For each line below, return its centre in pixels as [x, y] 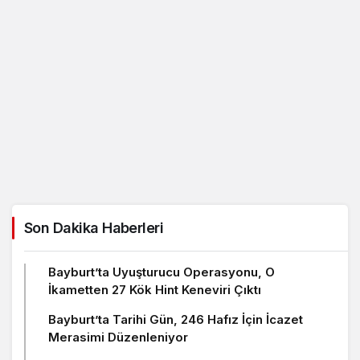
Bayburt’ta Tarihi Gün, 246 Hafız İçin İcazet [176, 320]
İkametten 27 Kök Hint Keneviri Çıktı [155, 290]
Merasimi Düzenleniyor [118, 337]
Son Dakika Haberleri [94, 228]
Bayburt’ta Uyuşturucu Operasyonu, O [162, 272]
